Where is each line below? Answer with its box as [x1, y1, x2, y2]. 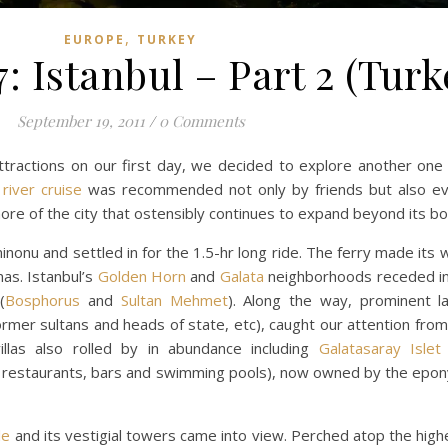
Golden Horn [97, 265, 186, 286]
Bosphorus [5, 289, 81, 310]
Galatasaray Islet [318, 337, 442, 358]
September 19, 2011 [16, 110, 145, 131]
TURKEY [137, 30, 197, 48]
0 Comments [158, 110, 245, 131]
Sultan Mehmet [120, 289, 228, 310]
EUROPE [64, 30, 125, 48]
